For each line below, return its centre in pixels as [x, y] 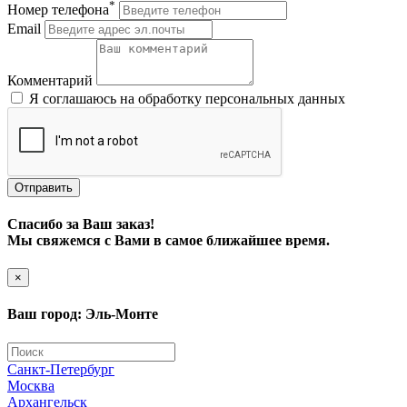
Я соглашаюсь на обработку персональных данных [187, 98]
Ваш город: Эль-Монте [83, 314]
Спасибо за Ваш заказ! [81, 223]
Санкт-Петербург [61, 369]
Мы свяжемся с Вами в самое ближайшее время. [169, 240]
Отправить [44, 187]
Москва [31, 385]
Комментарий [50, 80]
